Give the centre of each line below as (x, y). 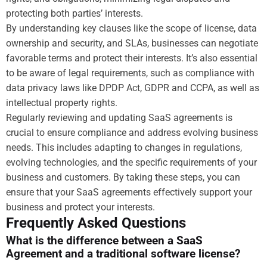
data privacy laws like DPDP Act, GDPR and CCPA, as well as (133, 88)
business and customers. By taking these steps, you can (123, 177)
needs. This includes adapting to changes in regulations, (124, 147)
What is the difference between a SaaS (104, 240)
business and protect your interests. (80, 207)
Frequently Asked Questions (96, 223)
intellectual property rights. (62, 103)
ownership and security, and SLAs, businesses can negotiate (132, 43)
